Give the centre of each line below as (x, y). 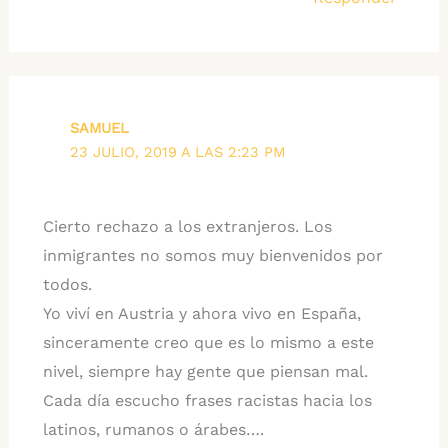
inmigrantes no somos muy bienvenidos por (212, 256)
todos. (67, 285)
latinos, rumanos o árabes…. (153, 430)
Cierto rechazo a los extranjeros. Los (187, 227)
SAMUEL (100, 128)
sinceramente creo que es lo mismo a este (208, 343)
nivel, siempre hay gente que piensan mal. (205, 372)
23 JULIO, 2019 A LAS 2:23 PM (178, 152)
